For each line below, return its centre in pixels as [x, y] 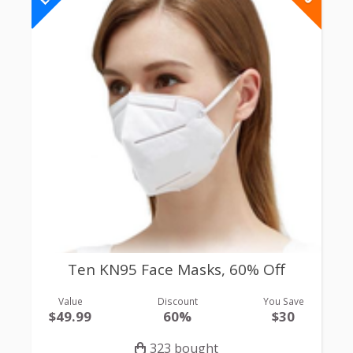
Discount [177, 301]
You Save [283, 301]
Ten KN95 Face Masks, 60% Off [176, 270]
